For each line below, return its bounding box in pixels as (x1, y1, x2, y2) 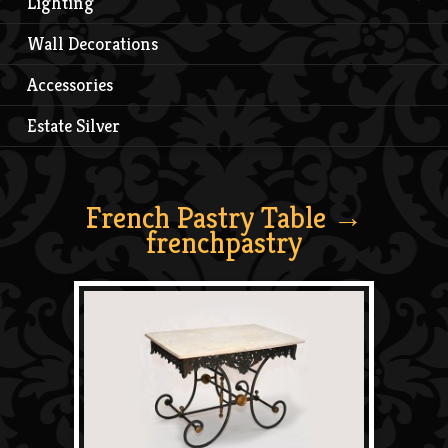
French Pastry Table (85, 198, 326, 237)
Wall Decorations (27, 31, 158, 55)
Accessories (27, 72, 113, 96)
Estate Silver (27, 113, 120, 137)
